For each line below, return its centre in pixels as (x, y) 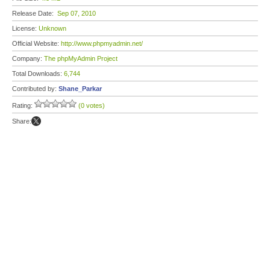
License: (25, 28)
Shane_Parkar (80, 89)
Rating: (23, 105)
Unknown (52, 28)
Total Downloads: (38, 74)
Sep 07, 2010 (77, 13)
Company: (28, 58)
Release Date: (35, 13)
